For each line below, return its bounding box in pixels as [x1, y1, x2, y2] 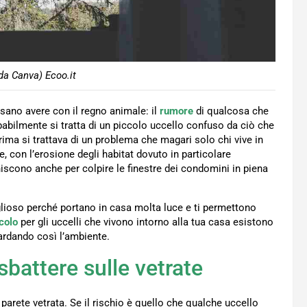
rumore [160, 105, 193, 118]
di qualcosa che [193, 105, 269, 118]
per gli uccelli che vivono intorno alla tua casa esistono [18, 216, 273, 229]
